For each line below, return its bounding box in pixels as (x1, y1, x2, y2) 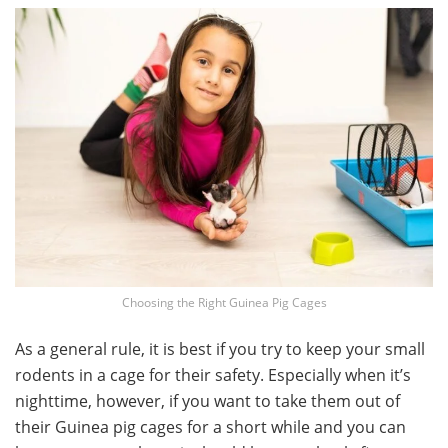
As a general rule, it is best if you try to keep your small (15, 337, 425, 360)
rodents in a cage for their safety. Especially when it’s (15, 363, 411, 386)
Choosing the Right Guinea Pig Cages (121, 293, 327, 311)
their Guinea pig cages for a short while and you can (15, 415, 406, 438)
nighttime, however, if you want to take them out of (15, 389, 400, 412)
